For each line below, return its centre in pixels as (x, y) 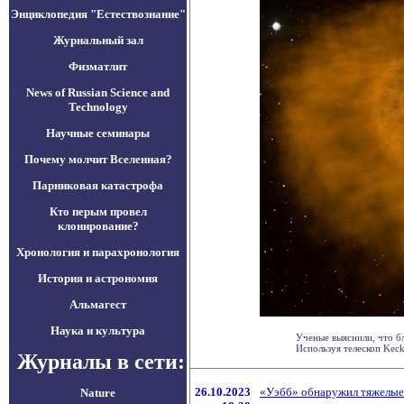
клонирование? (98, 226)
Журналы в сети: (98, 362)
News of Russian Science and (98, 92)
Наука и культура (98, 331)
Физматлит (98, 66)
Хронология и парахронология (98, 252)
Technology (98, 107)
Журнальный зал (98, 40)
